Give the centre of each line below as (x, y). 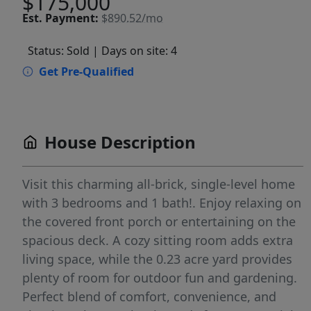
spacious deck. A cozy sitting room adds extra (158, 241)
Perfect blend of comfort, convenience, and (149, 297)
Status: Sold (59, 51)
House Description (120, 142)
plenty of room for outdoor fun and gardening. (160, 278)
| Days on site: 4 (135, 51)
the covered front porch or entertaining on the (159, 222)
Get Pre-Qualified (86, 72)
